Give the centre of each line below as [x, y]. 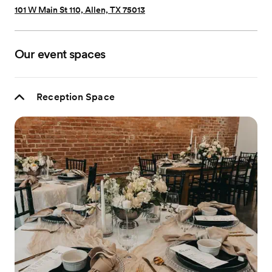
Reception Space [76, 97]
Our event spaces [60, 54]
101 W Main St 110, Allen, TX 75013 [80, 10]
